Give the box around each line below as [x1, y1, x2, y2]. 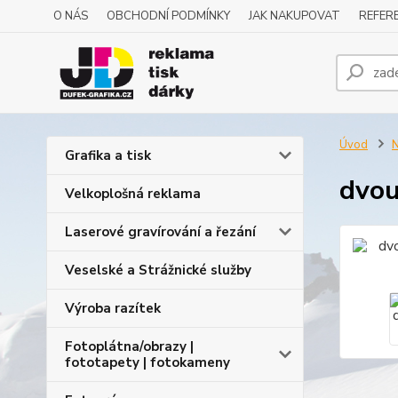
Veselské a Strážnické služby [65, 261, 251, 279]
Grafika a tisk [65, 147, 151, 164]
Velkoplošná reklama [65, 185, 201, 203]
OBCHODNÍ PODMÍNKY [107, 8, 230, 24]
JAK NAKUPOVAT [249, 8, 340, 24]
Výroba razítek [65, 299, 161, 317]
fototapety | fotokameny [65, 354, 230, 371]
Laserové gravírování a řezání [65, 223, 256, 241]
